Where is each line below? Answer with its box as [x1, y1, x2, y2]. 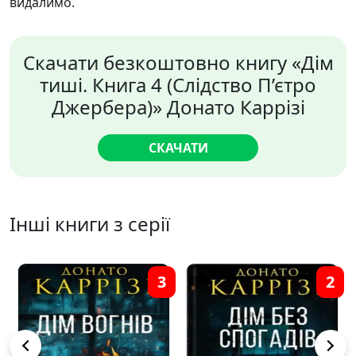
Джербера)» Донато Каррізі [51, 94, 305, 120]
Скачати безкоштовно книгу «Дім [22, 49, 334, 75]
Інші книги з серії [10, 211, 170, 237]
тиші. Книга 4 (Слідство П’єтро [40, 72, 316, 98]
